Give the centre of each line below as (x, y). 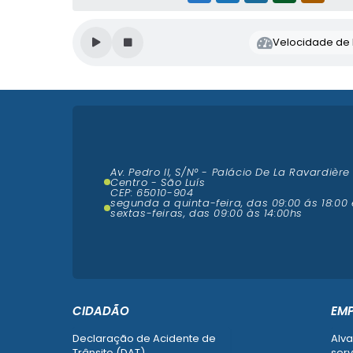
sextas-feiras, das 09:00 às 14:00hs (207, 213)
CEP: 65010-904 (152, 192)
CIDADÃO (101, 311)
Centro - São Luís (158, 182)
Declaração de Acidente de (144, 338)
